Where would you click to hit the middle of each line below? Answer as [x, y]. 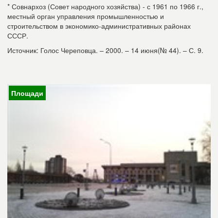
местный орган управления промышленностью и [86, 16]
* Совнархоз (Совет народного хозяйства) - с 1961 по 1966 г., [105, 7]
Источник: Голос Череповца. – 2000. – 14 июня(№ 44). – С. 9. [105, 50]
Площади [27, 93]
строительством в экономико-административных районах [99, 26]
